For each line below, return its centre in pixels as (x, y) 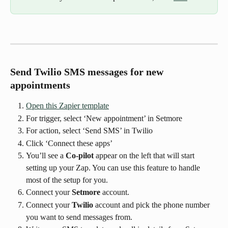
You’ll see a (46, 156)
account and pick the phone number (152, 205)
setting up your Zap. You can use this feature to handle (114, 168)
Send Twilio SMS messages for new (88, 72)
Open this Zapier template (67, 106)
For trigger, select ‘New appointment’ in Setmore (104, 118)
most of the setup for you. (67, 180)
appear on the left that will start (145, 156)
